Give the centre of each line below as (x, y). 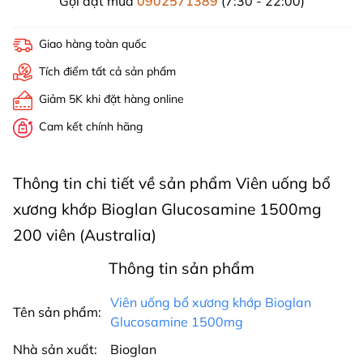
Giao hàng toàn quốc (93, 44)
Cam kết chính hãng (91, 126)
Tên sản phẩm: (57, 312)
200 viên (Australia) (85, 235)
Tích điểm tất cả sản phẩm (107, 71)
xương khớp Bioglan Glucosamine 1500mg (167, 209)
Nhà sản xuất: (55, 349)
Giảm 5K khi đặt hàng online (111, 99)
